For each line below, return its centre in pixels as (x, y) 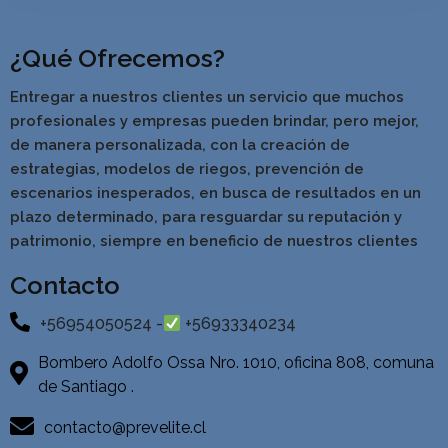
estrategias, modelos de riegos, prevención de (187, 169)
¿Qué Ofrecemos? (117, 58)
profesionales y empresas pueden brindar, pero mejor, (214, 121)
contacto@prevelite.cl (125, 428)
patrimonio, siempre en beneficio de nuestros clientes (214, 241)
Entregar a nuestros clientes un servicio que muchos (207, 97)
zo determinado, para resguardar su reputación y (218, 217)
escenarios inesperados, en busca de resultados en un (215, 193)
